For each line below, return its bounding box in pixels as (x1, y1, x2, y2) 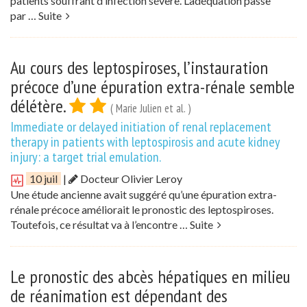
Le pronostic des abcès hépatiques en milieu (10, 265, 291, 288)
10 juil (29, 172, 58, 186)
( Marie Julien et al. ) (110, 101, 191, 116)
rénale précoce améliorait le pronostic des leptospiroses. (10, 202, 273, 216)
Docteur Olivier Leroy (78, 172, 182, 186)
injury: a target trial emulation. (10, 148, 161, 167)
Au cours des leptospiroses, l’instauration (10, 56, 268, 79)
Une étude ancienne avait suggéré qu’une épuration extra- (10, 187, 277, 201)
